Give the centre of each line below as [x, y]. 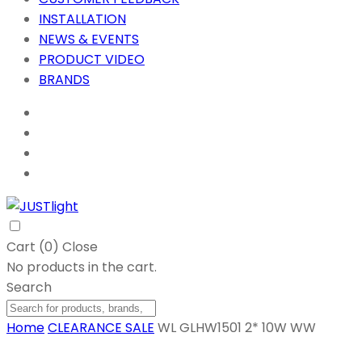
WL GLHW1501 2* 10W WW [237, 328]
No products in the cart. [82, 267]
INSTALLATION [82, 19]
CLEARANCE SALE [101, 328]
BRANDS [64, 80]
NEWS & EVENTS [89, 40]
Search [29, 288]
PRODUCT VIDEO [92, 60]
